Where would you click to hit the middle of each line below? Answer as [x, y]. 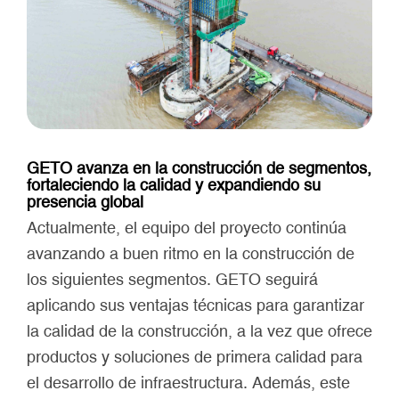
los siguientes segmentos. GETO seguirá [172, 280]
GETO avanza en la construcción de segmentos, [199, 168]
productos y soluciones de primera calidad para [195, 357]
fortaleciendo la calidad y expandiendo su [174, 185]
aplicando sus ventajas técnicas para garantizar [195, 305]
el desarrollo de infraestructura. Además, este [188, 383]
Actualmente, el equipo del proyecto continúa [187, 228]
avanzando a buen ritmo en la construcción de [191, 254]
